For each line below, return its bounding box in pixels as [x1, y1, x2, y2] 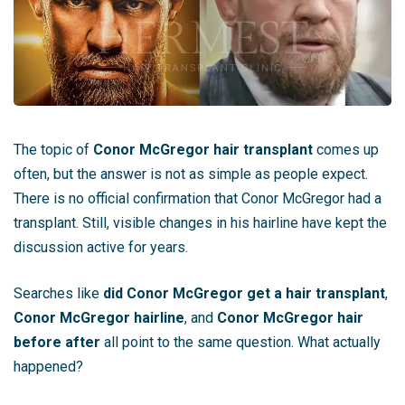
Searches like [14, 284, 103, 302]
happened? [14, 357, 83, 375]
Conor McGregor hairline [14, 308, 184, 326]
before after [14, 333, 100, 351]
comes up [313, 140, 379, 158]
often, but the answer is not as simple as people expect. [14, 165, 368, 183]
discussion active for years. [14, 238, 188, 256]
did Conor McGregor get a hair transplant [103, 284, 385, 302]
